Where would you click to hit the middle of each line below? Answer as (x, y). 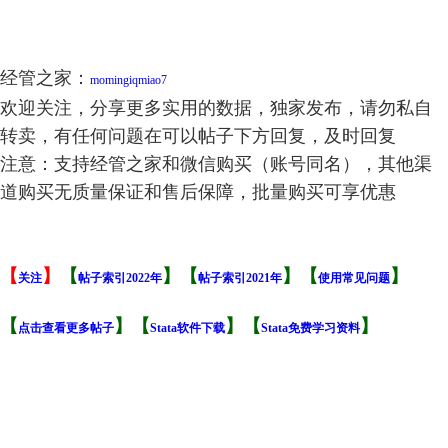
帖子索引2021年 (240, 277)
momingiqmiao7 (128, 79)
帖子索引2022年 (120, 277)
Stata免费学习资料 (310, 327)
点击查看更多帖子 (66, 327)
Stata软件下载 (187, 327)
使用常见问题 (354, 277)
